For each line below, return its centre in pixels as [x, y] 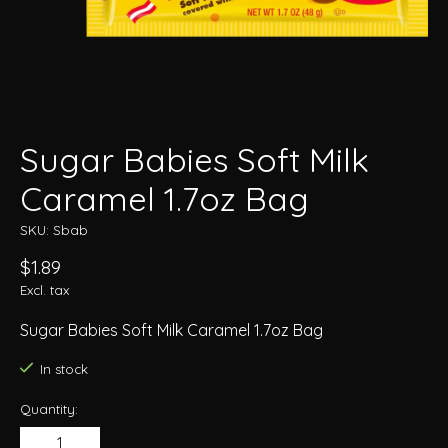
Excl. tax [44, 290]
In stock [63, 369]
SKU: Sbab [54, 230]
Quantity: [49, 408]
